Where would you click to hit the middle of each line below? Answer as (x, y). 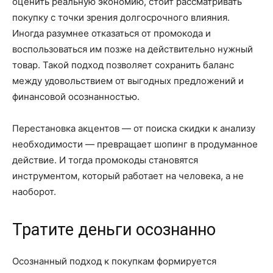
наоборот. (34, 191)
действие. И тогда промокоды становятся (105, 160)
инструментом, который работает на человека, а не (128, 175)
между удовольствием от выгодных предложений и (128, 80)
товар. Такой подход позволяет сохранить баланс (123, 65)
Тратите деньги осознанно (114, 229)
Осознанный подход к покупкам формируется (114, 261)
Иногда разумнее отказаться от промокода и (112, 33)
